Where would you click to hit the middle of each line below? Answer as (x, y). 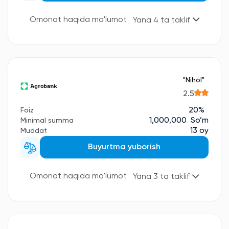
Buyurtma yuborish (124, 147)
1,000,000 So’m (179, 120)
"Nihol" (194, 81)
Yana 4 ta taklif (162, 20)
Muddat (34, 131)
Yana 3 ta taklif (162, 177)
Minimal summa (47, 120)
